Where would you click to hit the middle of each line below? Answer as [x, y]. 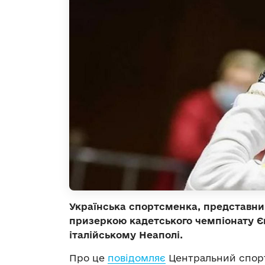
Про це [88, 258]
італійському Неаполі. [126, 235]
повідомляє [137, 258]
